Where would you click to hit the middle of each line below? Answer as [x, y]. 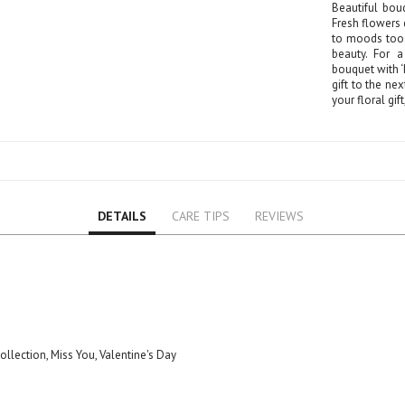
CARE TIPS [200, 216]
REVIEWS [279, 216]
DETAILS [122, 216]
